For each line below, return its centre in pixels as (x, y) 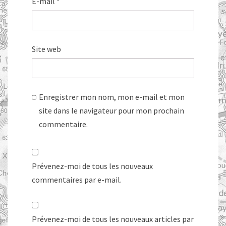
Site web (46, 49)
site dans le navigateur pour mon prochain (112, 111)
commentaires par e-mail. (77, 180)
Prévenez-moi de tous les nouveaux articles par (113, 219)
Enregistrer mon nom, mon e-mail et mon (112, 97)
